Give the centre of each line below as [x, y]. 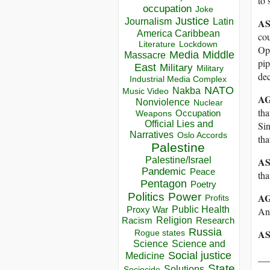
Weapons [154, 114]
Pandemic [164, 172]
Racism [137, 221]
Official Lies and [179, 124]
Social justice [199, 256]
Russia [205, 232]
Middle [218, 55]
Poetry [203, 185]
